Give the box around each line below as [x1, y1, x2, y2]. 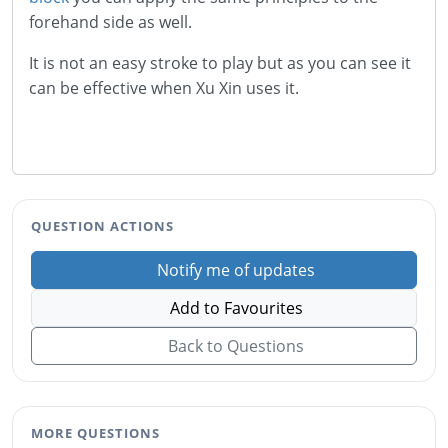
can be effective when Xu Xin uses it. [29, 77, 299, 99]
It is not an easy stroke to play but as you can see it [29, 52, 411, 74]
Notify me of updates [153, 258, 315, 281]
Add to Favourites [165, 296, 303, 319]
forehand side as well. [29, 11, 192, 33]
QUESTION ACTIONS [30, 217, 175, 235]
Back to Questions [164, 334, 304, 357]
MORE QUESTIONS [30, 423, 161, 442]
